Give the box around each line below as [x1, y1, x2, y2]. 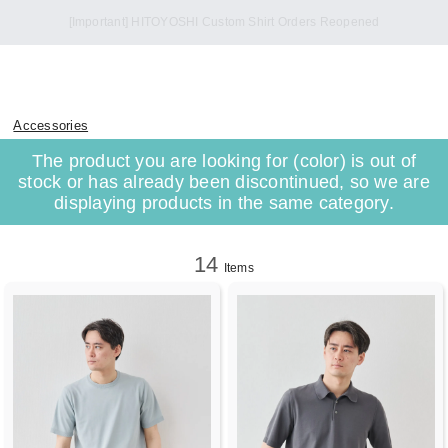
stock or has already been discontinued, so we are [18, 171, 430, 192]
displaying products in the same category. [54, 192, 394, 213]
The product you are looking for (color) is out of [31, 150, 417, 171]
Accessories [13, 117, 89, 133]
